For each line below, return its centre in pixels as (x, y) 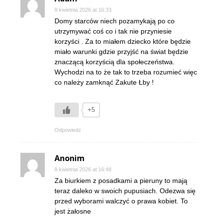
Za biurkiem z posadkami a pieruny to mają (121, 181)
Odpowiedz (68, 130)
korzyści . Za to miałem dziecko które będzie (123, 42)
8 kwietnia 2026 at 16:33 (83, 10)
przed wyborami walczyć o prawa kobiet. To (121, 201)
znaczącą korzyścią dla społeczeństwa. (115, 62)
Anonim (70, 158)
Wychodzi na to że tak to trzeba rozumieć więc (126, 72)
